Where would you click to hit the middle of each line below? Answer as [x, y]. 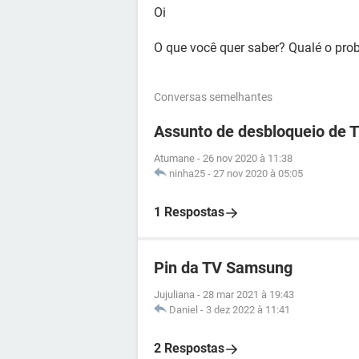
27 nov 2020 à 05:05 [258, 173]
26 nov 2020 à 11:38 [248, 158]
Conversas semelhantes [213, 97]
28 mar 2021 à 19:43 [248, 294]
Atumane [174, 158]
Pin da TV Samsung [223, 268]
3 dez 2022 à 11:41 [248, 310]
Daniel [184, 310]
